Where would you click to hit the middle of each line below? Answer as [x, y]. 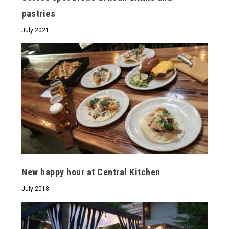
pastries [39, 14]
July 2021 [36, 30]
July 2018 [36, 189]
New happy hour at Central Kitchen [91, 172]
